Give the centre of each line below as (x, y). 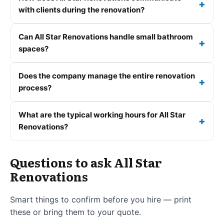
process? (35, 87)
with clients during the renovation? (81, 9)
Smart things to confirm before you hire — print (101, 199)
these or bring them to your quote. (75, 212)
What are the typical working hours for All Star (102, 114)
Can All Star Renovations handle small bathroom (106, 36)
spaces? (33, 48)
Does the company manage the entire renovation (107, 75)
